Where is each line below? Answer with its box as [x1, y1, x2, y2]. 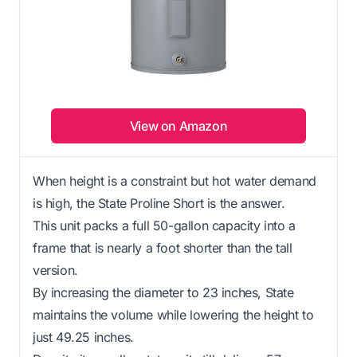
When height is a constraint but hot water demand [33, 173, 316, 190]
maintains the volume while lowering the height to [33, 307, 314, 324]
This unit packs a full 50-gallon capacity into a [33, 218, 296, 234]
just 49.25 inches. [33, 329, 134, 346]
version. [33, 262, 78, 279]
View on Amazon [129, 118, 228, 135]
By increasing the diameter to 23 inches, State [33, 284, 294, 301]
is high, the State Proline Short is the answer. [33, 195, 285, 212]
